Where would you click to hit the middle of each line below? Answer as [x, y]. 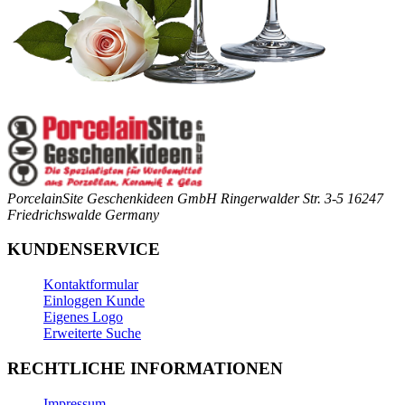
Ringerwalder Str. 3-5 [282, 198]
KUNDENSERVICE [84, 250]
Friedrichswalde [54, 214]
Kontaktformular [91, 285]
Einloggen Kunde [94, 301]
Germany [132, 214]
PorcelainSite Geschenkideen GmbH [112, 198]
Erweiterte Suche [92, 334]
